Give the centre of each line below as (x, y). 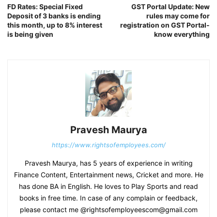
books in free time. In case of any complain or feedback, (108, 198)
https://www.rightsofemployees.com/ (108, 145)
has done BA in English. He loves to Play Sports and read (108, 186)
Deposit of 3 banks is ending (54, 16)
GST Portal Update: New (170, 7)
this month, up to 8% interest (55, 25)
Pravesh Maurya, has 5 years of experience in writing (108, 163)
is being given (30, 34)
